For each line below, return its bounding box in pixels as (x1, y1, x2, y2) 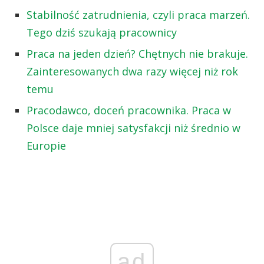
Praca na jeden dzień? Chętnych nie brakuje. (27, 46, 248, 61)
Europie (27, 138, 66, 153)
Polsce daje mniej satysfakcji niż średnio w (27, 120, 240, 135)
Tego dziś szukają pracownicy (27, 25, 177, 39)
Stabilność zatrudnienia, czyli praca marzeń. (27, 7, 250, 22)
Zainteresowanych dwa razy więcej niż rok (27, 64, 238, 78)
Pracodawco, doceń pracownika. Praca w (27, 103, 231, 117)
